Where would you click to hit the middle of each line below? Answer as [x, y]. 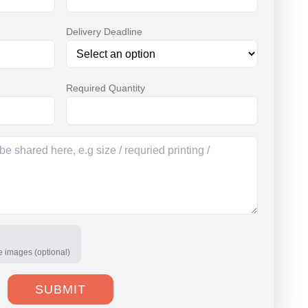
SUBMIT [60, 290]
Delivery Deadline [104, 32]
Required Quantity [106, 88]
